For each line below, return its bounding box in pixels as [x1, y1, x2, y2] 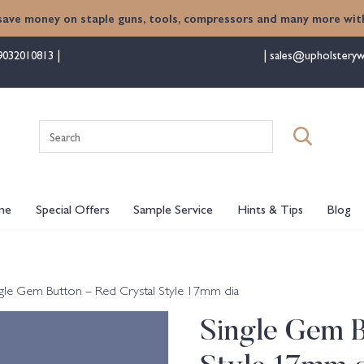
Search [180, 119, 217, 138]
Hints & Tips [236, 199, 303, 218]
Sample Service [133, 199, 214, 218]
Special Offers [35, 199, 110, 218]
